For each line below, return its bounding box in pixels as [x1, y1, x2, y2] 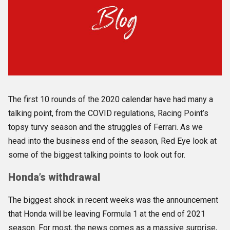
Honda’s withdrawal [8, 171, 100, 183]
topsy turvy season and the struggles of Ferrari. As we [8, 122, 203, 132]
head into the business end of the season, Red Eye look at [8, 136, 217, 146]
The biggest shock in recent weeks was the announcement [8, 195, 218, 205]
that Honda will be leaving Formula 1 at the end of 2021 [8, 209, 205, 219]
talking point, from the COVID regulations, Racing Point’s [8, 108, 208, 119]
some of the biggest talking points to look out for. [8, 150, 185, 160]
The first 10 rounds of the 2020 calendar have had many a [8, 94, 213, 105]
